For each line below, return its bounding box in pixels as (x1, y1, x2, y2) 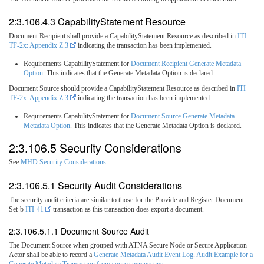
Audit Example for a (196, 250, 253, 259)
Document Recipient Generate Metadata (131, 60, 241, 68)
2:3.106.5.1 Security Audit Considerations (9, 178, 182, 192)
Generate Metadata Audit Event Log (94, 250, 193, 259)
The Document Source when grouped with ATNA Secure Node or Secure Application (9, 240, 247, 249)
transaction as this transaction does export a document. (51, 205, 204, 214)
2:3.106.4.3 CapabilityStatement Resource (9, 14, 186, 28)
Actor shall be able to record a (9, 250, 94, 259)
